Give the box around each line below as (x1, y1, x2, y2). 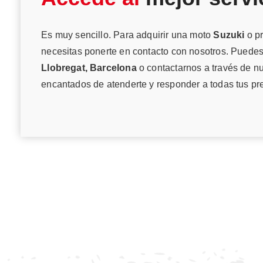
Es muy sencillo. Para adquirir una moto (41, 29, 214, 40)
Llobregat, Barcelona (41, 62, 137, 73)
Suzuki (213, 29, 245, 40)
